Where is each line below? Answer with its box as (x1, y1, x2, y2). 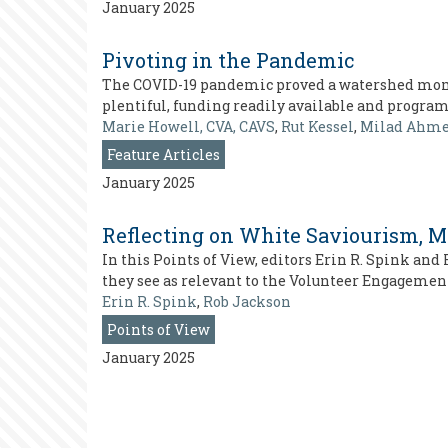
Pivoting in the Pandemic (102, 47, 355, 73)
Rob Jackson (203, 292, 291, 311)
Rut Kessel (281, 117, 354, 136)
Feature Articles (107, 145, 220, 164)
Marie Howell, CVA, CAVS (102, 117, 275, 136)
